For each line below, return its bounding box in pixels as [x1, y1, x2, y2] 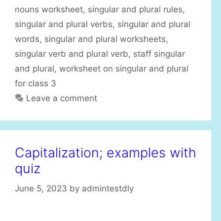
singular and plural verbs [15, 19, 112, 30]
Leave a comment [26, 93, 98, 104]
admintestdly [82, 183, 134, 193]
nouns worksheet [15, 4, 83, 15]
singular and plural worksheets [44, 34, 166, 44]
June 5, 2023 [15, 183, 67, 193]
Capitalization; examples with [15, 145, 196, 161]
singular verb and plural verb [15, 49, 128, 59]
